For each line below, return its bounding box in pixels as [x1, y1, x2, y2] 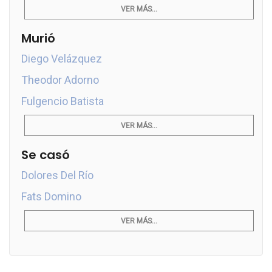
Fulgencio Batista [21, 95, 104, 107]
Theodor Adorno [21, 73, 99, 86]
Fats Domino [21, 190, 81, 203]
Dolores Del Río [21, 169, 93, 182]
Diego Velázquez [21, 52, 102, 65]
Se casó [21, 146, 70, 163]
